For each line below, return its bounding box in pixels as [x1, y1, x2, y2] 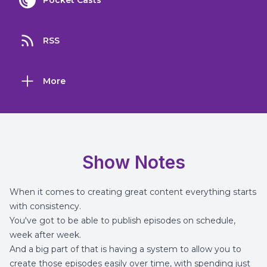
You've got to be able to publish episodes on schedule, [10, 215, 235, 226]
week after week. [10, 229, 81, 240]
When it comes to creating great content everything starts [10, 187, 256, 197]
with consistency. [10, 201, 81, 212]
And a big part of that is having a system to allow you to [10, 244, 241, 254]
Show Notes [82, 151, 185, 173]
